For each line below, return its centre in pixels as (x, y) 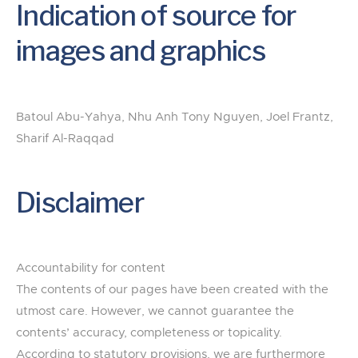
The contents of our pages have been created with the (172, 290)
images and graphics (141, 51)
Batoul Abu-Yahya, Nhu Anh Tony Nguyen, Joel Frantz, (175, 117)
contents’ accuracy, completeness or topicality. (149, 333)
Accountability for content (91, 268)
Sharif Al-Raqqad (65, 138)
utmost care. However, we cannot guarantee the (155, 312)
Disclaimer (80, 202)
